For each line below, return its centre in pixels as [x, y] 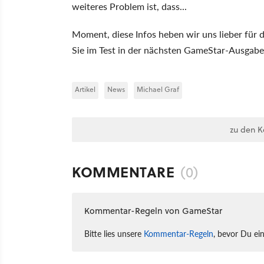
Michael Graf [158, 89]
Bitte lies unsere [114, 233]
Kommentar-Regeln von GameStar [153, 211]
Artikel [85, 89]
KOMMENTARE [123, 172]
